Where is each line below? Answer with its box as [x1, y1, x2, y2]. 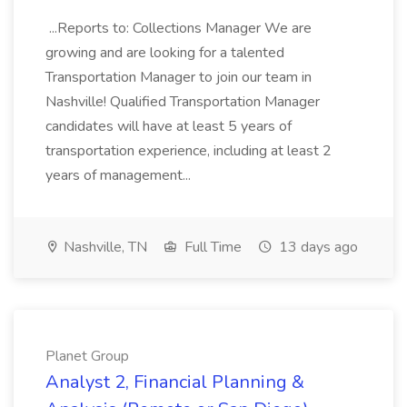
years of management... [45, 165, 194, 185]
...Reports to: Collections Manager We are [45, 18, 312, 38]
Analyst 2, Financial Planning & [45, 370, 304, 394]
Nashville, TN [60, 237, 147, 257]
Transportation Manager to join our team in [45, 67, 312, 87]
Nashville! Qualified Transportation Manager [45, 92, 320, 112]
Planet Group [45, 346, 129, 366]
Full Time [181, 237, 242, 257]
